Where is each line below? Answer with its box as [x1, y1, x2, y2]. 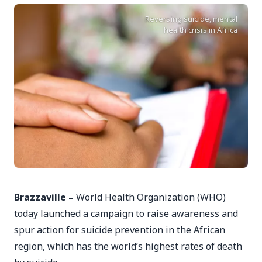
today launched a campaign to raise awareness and [14, 207, 238, 220]
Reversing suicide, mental [144, 13, 237, 24]
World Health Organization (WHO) [76, 191, 226, 204]
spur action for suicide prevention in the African [14, 223, 225, 236]
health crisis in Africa [164, 25, 237, 35]
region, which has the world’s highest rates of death [14, 240, 242, 253]
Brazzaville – [14, 191, 76, 204]
